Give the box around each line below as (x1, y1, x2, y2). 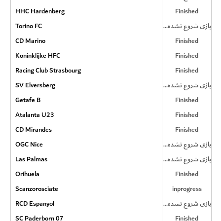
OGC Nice (15, 139, 43, 150)
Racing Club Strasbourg (15, 65, 81, 76)
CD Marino (15, 35, 45, 46)
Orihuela (15, 168, 39, 180)
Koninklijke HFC (15, 50, 60, 61)
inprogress (172, 183, 202, 194)
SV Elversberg (15, 79, 55, 91)
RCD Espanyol (15, 198, 54, 209)
